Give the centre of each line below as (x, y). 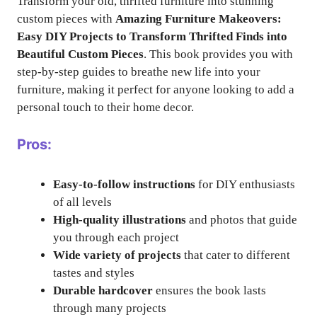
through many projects (110, 308)
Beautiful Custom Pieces (80, 54)
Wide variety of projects (117, 255)
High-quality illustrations (120, 219)
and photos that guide (242, 219)
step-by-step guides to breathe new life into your (139, 72)
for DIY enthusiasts (245, 184)
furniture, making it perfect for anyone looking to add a (156, 90)
